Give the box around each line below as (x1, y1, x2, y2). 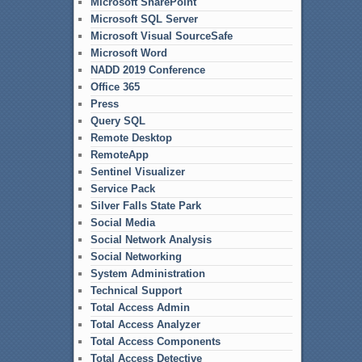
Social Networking (90, 250, 182, 263)
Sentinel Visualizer (90, 165, 185, 178)
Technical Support (90, 284, 182, 297)
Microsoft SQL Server (90, 12, 198, 25)
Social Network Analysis (90, 233, 212, 246)
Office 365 (90, 80, 140, 93)
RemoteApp (90, 148, 149, 161)
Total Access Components (90, 335, 221, 347)
